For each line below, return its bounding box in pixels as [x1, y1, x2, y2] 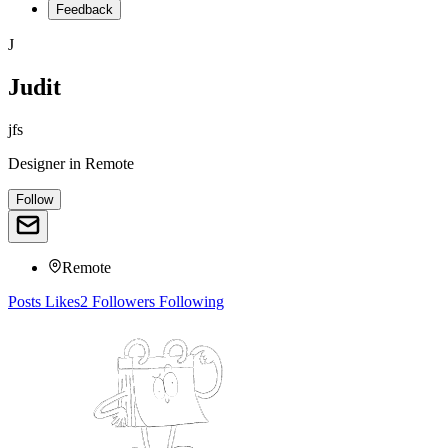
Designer [8, 154, 65, 172]
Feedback [56, 2, 113, 17]
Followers [88, 292, 155, 310]
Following [155, 292, 224, 310]
